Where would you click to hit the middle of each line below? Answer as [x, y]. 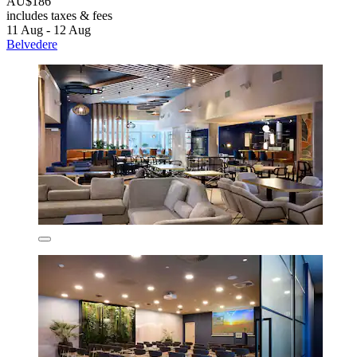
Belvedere [32, 44]
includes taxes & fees [59, 15]
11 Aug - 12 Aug [49, 29]
